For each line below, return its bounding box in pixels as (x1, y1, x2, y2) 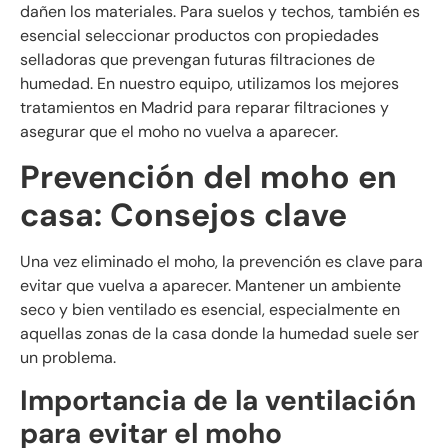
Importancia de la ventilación (20, 382, 416, 420)
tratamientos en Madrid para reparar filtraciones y (20, 96, 389, 118)
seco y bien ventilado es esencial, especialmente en (20, 298, 400, 320)
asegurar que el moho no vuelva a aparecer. (20, 120, 338, 142)
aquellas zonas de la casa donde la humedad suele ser (20, 322, 419, 344)
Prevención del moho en (20, 155, 397, 198)
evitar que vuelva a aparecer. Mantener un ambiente (20, 274, 401, 296)
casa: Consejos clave (20, 193, 347, 236)
